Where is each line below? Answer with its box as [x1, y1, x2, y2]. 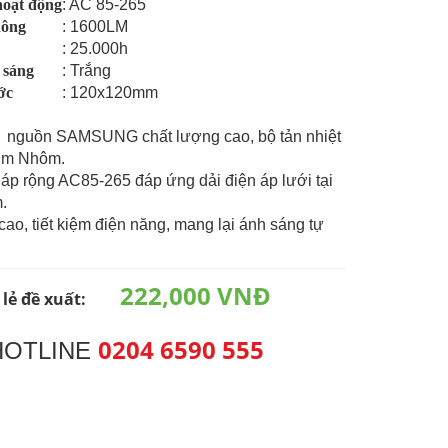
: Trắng [62, 62, 112, 80]
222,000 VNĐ [120, 279, 272, 313]
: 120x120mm [62, 84, 159, 102]
